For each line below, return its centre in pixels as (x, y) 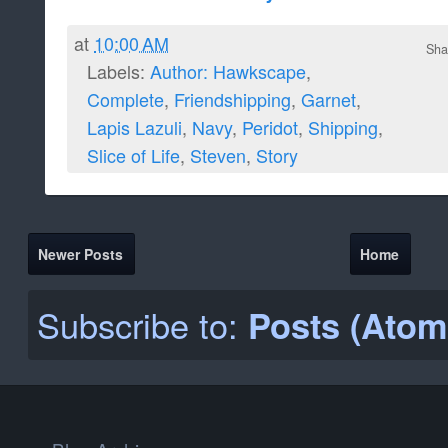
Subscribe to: (143, 324)
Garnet (328, 99)
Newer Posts (81, 253)
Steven (218, 155)
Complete (125, 99)
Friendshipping (232, 99)
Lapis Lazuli (134, 127)
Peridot (270, 127)
